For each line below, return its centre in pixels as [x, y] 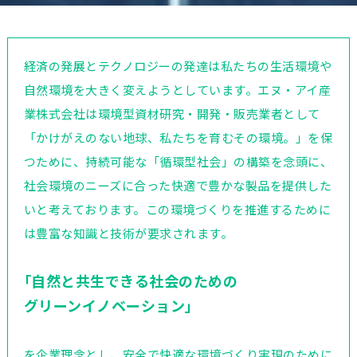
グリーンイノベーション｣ [108, 305]
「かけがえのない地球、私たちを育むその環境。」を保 [178, 137]
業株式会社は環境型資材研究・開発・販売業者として [172, 114]
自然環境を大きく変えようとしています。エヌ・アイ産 [177, 90]
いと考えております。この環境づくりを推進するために [177, 209]
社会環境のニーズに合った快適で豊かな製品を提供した [178, 185]
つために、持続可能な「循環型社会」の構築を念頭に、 [178, 161]
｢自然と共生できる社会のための [131, 280]
